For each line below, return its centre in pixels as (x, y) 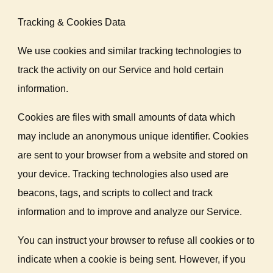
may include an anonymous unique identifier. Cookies (133, 136)
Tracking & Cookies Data (72, 22)
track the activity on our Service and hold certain (121, 70)
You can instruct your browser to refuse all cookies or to (136, 240)
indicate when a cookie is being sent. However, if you (132, 259)
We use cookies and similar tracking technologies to (130, 51)
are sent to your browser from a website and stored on (133, 155)
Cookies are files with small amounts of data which (127, 117)
